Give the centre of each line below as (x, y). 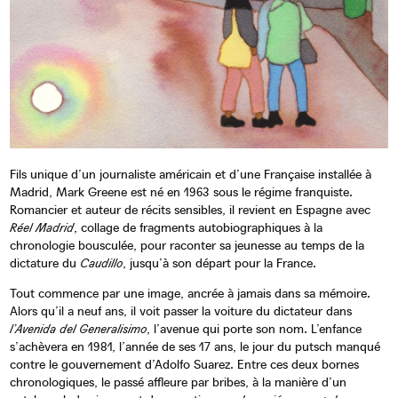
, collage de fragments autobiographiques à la (198, 227)
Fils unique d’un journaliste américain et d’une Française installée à (190, 174)
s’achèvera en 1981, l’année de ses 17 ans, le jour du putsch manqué (195, 346)
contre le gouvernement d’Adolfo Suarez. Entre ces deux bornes (184, 364)
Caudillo (101, 263)
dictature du (44, 263)
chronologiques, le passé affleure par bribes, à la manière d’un (178, 382)
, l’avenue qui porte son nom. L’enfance (254, 328)
